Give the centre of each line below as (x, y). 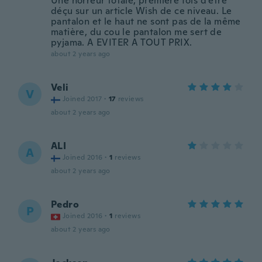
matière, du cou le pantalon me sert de (137, 32)
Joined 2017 (82, 99)
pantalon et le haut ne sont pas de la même (146, 21)
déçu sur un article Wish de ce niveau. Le (142, 11)
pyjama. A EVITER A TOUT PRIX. (122, 42)
